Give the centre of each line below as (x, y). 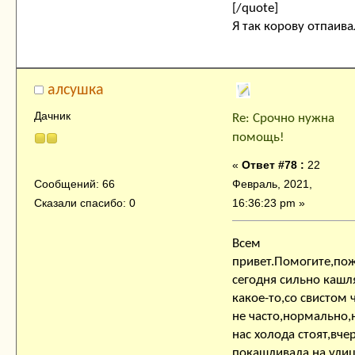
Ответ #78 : (273, 164)
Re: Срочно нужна (283, 118)
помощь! (258, 137)
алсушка (76, 90)
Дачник (52, 115)
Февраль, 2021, (272, 183)
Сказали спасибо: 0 (84, 203)
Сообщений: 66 (74, 184)
